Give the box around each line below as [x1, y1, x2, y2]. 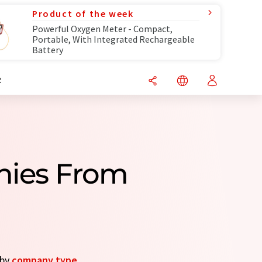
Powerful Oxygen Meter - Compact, [32, 23, 173, 35]
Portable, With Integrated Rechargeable [32, 33, 195, 45]
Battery [32, 44, 63, 56]
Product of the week [32, 8, 134, 19]
